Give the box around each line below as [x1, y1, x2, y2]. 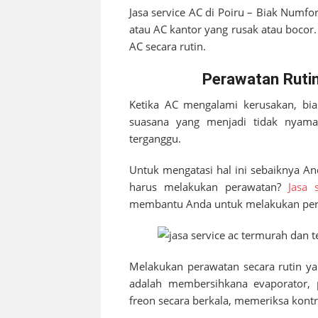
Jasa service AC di [129, 4, 218, 19]
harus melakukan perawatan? [129, 179, 288, 194]
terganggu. [129, 131, 181, 146]
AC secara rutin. [129, 38, 206, 53]
